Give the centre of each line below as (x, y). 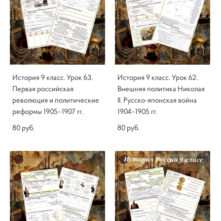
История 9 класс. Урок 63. (53, 77)
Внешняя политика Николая (161, 89)
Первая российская (43, 89)
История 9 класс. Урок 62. (158, 77)
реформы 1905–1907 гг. (48, 111)
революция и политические (56, 100)
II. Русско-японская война (157, 100)
